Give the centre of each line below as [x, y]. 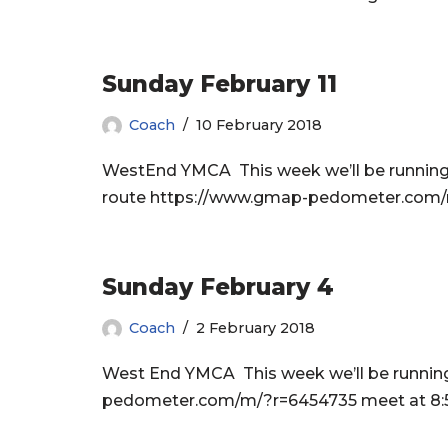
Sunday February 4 [218, 287]
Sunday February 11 [219, 84]
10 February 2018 [259, 125]
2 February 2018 [255, 328]
